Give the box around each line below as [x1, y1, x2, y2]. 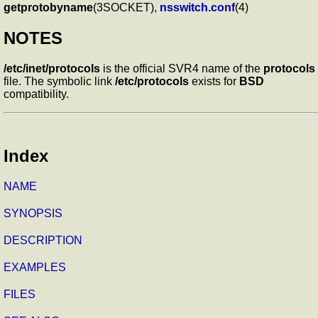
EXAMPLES [4, 261, 66, 273]
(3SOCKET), [93, 1, 160, 14]
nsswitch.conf [160, 1, 235, 14]
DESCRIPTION [4, 234, 82, 246]
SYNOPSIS [4, 207, 62, 219]
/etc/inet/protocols [4, 62, 100, 75]
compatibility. [4, 87, 69, 100]
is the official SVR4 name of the [100, 62, 263, 75]
